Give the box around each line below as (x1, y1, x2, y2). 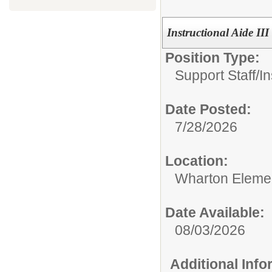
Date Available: (165, 204, 265, 220)
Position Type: (165, 49, 260, 66)
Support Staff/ (175, 67, 259, 83)
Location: (165, 152, 228, 169)
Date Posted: (165, 101, 251, 117)
